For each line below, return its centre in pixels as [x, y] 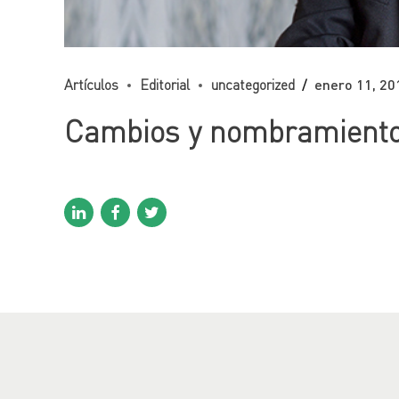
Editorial [165, 85]
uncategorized [253, 85]
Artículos [91, 85]
